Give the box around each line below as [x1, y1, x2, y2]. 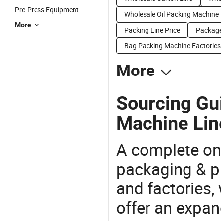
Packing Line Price [124, 25, 180, 35]
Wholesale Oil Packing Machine [124, 9, 219, 19]
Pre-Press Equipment [15, 5, 79, 14]
